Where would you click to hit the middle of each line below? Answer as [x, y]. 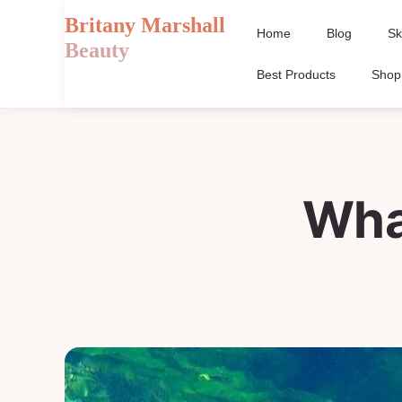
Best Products [297, 74]
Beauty [97, 50]
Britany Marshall [145, 25]
